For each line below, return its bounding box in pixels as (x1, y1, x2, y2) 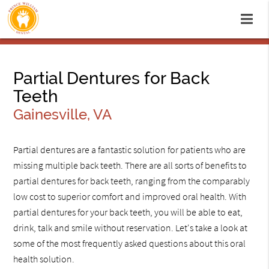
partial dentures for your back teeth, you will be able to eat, (13, 206, 243, 219)
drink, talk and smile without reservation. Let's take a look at (13, 222, 248, 234)
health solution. (13, 253, 75, 265)
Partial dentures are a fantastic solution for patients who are (13, 144, 246, 156)
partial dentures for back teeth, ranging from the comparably (13, 175, 250, 187)
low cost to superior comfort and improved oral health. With (13, 190, 247, 203)
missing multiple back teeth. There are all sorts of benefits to (13, 159, 247, 172)
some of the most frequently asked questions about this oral (13, 237, 246, 250)
